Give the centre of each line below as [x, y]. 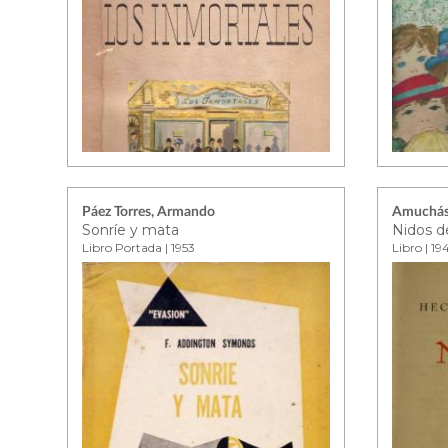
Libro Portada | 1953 [139, 247]
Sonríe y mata [131, 230]
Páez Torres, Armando [149, 212]
